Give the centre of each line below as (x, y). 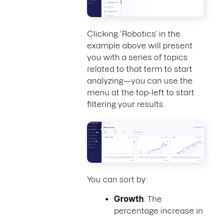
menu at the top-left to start (141, 92)
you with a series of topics (137, 57)
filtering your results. (126, 104)
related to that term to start (140, 69)
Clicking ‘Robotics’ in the (134, 33)
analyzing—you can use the (140, 80)
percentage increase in (158, 211)
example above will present (140, 45)
